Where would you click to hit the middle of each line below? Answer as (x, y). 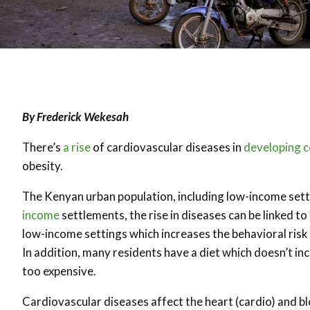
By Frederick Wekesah (75, 116)
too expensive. (59, 271)
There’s (43, 147)
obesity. (43, 165)
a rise (77, 147)
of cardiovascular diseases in (167, 147)
